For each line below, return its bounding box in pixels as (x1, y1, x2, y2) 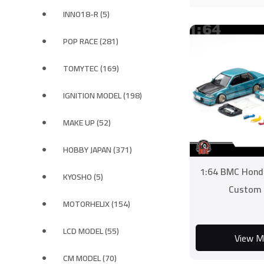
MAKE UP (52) (63, 115, 111, 130)
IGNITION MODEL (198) (63, 88, 142, 103)
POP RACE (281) (63, 34, 118, 49)
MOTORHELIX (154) (63, 196, 130, 212)
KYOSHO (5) (63, 169, 103, 184)
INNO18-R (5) (63, 6, 110, 22)
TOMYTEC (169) (63, 61, 119, 76)
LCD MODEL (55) (63, 223, 119, 239)
